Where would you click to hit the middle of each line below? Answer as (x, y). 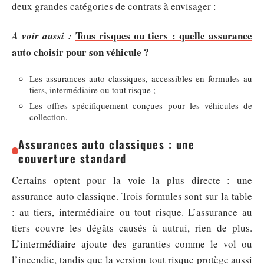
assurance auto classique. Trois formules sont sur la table (132, 196)
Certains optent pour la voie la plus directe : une (132, 180)
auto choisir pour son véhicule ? (80, 52)
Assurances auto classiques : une (107, 144)
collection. (49, 117)
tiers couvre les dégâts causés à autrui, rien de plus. (132, 228)
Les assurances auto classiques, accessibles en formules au (141, 79)
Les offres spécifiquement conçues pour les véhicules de (141, 106)
